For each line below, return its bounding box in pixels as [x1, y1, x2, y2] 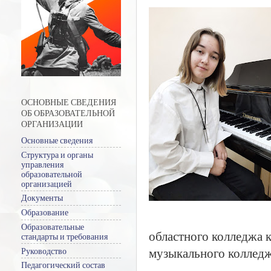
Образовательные [21, 221, 84, 232]
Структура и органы [21, 149, 93, 160]
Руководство [21, 245, 67, 256]
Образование [21, 207, 68, 218]
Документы [21, 192, 63, 204]
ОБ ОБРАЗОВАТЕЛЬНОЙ [21, 107, 115, 119]
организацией [21, 178, 72, 189]
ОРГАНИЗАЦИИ [21, 118, 83, 129]
